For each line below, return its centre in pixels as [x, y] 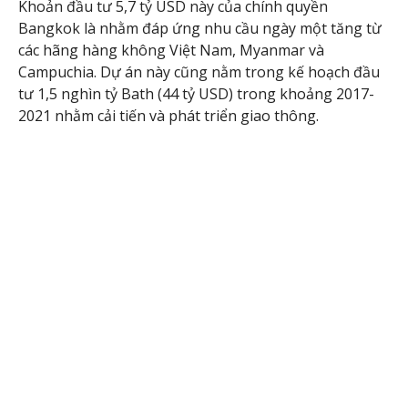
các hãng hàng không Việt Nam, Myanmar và [171, 51]
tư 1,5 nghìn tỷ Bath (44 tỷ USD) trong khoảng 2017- [196, 94]
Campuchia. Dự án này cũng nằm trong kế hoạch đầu [199, 72]
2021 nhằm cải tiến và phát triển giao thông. [168, 116]
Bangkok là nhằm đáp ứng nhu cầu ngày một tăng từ [200, 29]
